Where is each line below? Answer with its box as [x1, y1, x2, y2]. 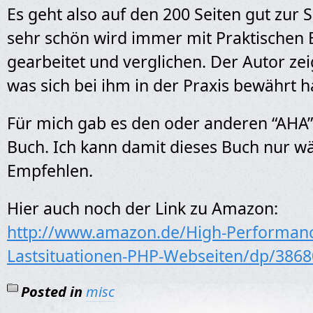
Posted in [21, 282, 82, 301]
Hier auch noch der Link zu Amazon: [7, 197, 278, 219]
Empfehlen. [7, 159, 93, 182]
